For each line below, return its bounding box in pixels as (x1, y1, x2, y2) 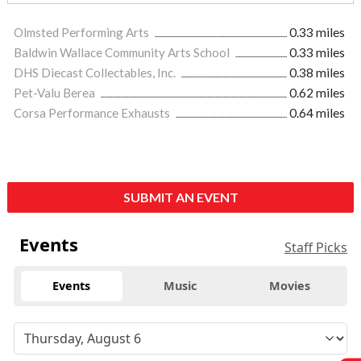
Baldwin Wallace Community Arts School (14, 44, 232, 60)
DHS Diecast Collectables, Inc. (14, 64, 178, 80)
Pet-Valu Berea (14, 85, 98, 100)
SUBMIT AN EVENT (122, 189, 239, 205)
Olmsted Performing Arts (14, 24, 151, 39)
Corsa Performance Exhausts (14, 105, 172, 120)
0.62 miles (289, 85, 345, 100)
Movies (268, 277, 310, 293)
